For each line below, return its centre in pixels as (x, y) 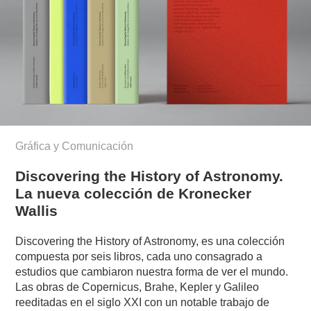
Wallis (37, 211)
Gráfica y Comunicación (75, 146)
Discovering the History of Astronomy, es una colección (150, 242)
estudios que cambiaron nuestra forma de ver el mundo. (152, 272)
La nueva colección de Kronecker (134, 194)
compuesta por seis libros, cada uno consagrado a (139, 257)
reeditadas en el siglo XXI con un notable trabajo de (143, 303)
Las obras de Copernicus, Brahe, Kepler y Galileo (137, 287)
